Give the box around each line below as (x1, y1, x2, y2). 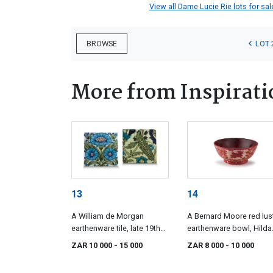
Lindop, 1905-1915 (187, 235, 252, 245)
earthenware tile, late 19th (71, 223, 160, 233)
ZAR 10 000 (71, 240, 114, 250)
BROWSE (87, 39, 117, 49)
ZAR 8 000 (187, 240, 225, 250)
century (71, 235, 97, 245)
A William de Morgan (71, 211, 144, 221)
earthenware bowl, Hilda (187, 223, 272, 233)
